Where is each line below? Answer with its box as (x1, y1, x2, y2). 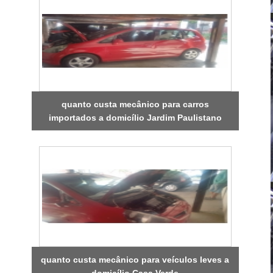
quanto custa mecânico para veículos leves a (41, 254, 230, 264)
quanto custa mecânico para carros (61, 99, 209, 109)
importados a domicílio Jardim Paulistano (48, 112, 222, 122)
